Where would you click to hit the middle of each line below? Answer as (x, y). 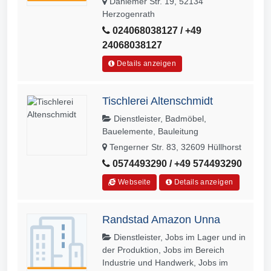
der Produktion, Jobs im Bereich (163, 250)
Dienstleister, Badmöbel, (159, 119)
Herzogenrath (129, 14)
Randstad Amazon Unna (161, 220)
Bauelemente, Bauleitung (150, 132)
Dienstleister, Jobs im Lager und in (178, 237)
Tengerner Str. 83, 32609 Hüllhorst (174, 147)
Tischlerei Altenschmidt (158, 101)
